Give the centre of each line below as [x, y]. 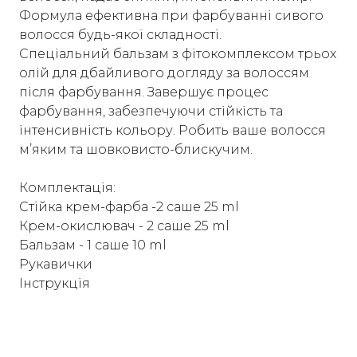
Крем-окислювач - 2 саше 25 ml [124, 226]
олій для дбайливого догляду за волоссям [164, 73]
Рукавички [56, 264]
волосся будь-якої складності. [120, 34]
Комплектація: [67, 187]
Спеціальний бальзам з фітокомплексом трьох [178, 53]
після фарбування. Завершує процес [144, 92]
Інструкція [55, 283]
